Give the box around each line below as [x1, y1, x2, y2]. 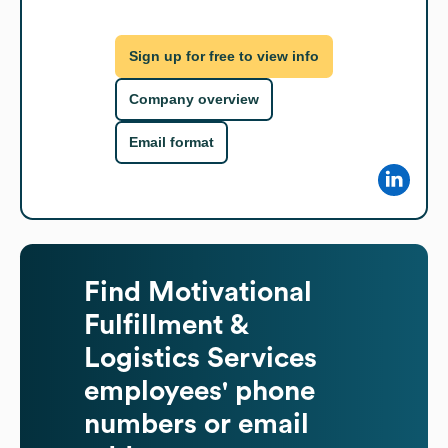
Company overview [129, 91, 259, 108]
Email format [129, 134, 214, 151]
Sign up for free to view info [129, 48, 319, 65]
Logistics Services [84, 343, 317, 372]
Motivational [148, 277, 312, 306]
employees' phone [84, 376, 315, 405]
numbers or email [84, 409, 309, 438]
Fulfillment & [84, 310, 248, 339]
